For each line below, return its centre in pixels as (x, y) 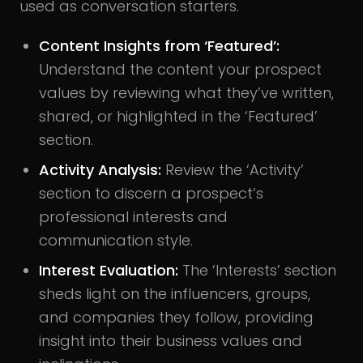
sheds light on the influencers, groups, (175, 293)
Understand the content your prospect (180, 69)
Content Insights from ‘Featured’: (159, 45)
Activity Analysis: (100, 169)
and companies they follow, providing (176, 317)
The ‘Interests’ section (257, 270)
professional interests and (133, 216)
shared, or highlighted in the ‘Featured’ (178, 116)
